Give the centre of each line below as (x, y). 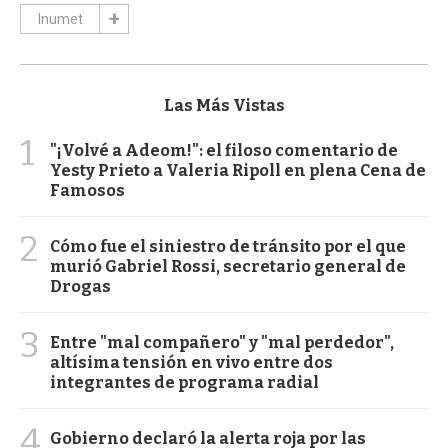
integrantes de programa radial (184, 383)
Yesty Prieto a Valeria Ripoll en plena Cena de (238, 171)
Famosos (87, 191)
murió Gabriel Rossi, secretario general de (228, 267)
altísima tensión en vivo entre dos (191, 363)
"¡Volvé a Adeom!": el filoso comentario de (224, 151)
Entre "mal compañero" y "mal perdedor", (222, 343)
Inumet (60, 19)
